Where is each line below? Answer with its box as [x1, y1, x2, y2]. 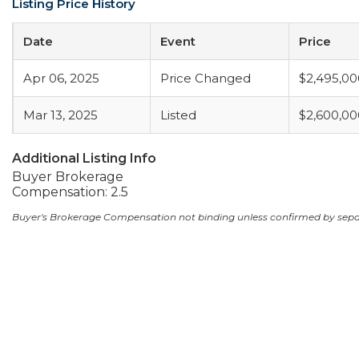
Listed [160, 107, 196, 123]
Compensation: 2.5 [12, 184, 128, 200]
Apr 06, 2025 [23, 71, 99, 86]
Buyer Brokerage [12, 169, 123, 184]
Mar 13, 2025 [23, 107, 98, 123]
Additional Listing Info [12, 151, 156, 166]
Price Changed [160, 71, 251, 86]
